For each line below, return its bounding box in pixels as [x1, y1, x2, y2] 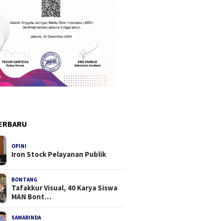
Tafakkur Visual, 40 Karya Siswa [11, 183, 118, 193]
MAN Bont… [11, 192, 52, 202]
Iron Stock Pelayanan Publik [11, 149, 107, 159]
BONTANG [11, 176, 38, 184]
